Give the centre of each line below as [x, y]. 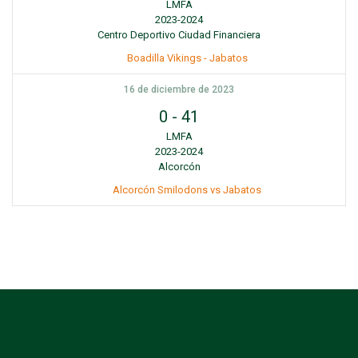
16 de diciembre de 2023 [179, 89]
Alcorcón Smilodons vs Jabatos [187, 190]
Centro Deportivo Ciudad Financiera [179, 35]
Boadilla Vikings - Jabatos [187, 58]
